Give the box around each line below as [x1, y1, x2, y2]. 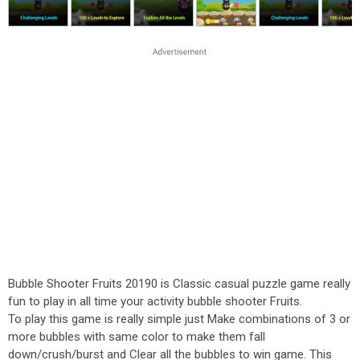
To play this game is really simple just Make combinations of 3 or [8, 312, 350, 326]
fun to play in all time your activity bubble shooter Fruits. [8, 294, 302, 309]
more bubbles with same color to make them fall [8, 329, 265, 344]
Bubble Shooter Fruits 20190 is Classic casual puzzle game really [8, 276, 350, 291]
